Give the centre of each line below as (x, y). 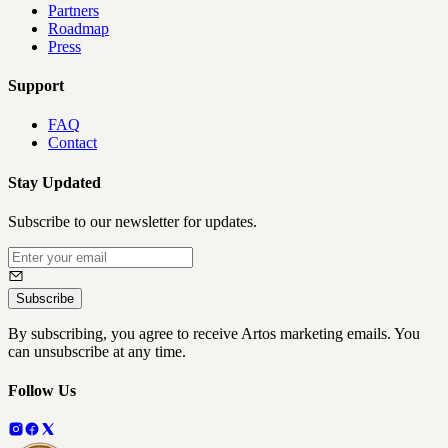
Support (36, 86)
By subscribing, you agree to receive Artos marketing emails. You (214, 333)
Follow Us (42, 391)
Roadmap (78, 28)
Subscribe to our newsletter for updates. (132, 221)
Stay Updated (54, 182)
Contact (72, 143)
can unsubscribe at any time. (97, 351)
